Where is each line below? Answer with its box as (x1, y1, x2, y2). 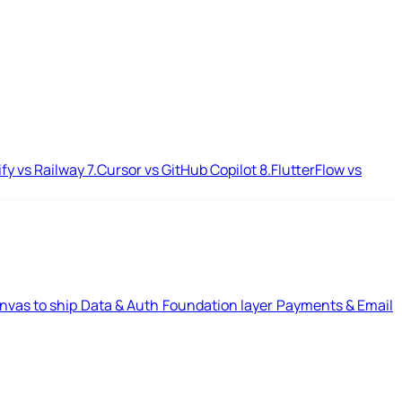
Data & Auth (81, 295, 159, 315)
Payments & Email (276, 295, 393, 315)
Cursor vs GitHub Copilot (97, 160, 259, 179)
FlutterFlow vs (271, 160, 362, 179)
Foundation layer (162, 295, 273, 315)
